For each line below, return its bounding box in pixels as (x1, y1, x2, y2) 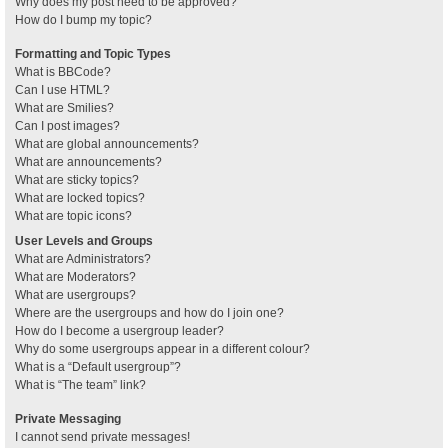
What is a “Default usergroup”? (15, 359, 181, 374)
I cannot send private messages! (15, 429, 190, 444)
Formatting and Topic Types (15, 46, 171, 61)
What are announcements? (15, 154, 162, 169)
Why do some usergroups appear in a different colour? (15, 341, 310, 356)
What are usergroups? (15, 287, 136, 302)
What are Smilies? (15, 100, 114, 115)
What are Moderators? (15, 269, 136, 284)
